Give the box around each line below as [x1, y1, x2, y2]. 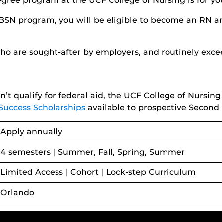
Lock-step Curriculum [104, 167, 196, 177]
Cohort [68, 167, 101, 177]
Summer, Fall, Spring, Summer [55, 147, 185, 157]
